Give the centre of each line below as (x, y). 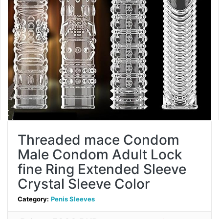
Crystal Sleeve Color (84, 184)
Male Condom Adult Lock (100, 154)
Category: (33, 199)
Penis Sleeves (73, 199)
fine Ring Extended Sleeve (102, 169)
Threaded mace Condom (99, 140)
